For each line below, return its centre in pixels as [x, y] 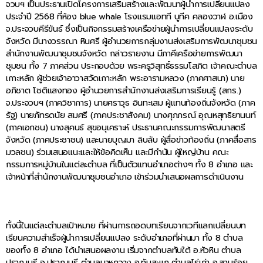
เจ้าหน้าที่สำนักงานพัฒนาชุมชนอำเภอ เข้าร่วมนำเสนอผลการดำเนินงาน [125, 176]
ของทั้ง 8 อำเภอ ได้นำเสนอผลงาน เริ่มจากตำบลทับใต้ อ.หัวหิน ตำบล [124, 250]
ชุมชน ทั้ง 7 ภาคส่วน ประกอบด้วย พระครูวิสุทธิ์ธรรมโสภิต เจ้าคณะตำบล [131, 65]
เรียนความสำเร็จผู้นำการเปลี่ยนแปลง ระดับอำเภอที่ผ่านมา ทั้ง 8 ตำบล [124, 238]
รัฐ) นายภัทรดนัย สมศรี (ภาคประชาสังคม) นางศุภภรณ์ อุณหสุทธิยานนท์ [131, 115]
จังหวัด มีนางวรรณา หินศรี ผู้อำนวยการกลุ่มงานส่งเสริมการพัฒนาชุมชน [131, 41]
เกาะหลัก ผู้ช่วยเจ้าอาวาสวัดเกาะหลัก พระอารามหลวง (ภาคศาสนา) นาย [125, 78]
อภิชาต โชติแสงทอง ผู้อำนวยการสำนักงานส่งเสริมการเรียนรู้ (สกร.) [124, 90]
